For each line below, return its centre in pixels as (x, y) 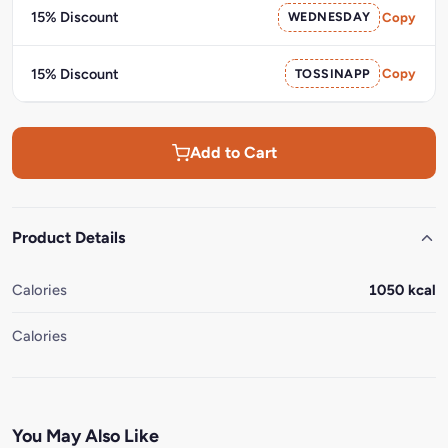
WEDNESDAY (329, 17)
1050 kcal (402, 289)
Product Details (68, 237)
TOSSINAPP (333, 73)
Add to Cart (233, 153)
